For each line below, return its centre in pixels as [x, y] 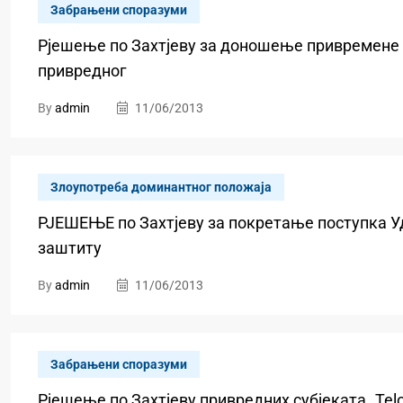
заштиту [70, 248]
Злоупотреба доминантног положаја [161, 187]
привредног [82, 71]
